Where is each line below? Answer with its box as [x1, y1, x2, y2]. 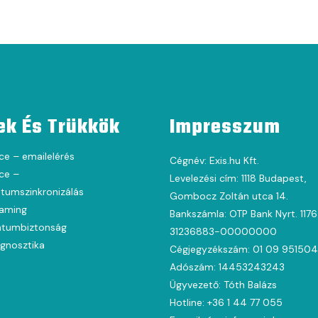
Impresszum [170, 111, 280, 143]
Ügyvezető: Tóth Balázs [170, 278, 277, 291]
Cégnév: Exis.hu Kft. [170, 153, 259, 167]
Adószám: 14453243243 [170, 260, 285, 273]
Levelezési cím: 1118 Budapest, [170, 171, 307, 185]
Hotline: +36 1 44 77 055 [170, 295, 283, 309]
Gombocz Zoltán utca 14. [170, 189, 288, 202]
